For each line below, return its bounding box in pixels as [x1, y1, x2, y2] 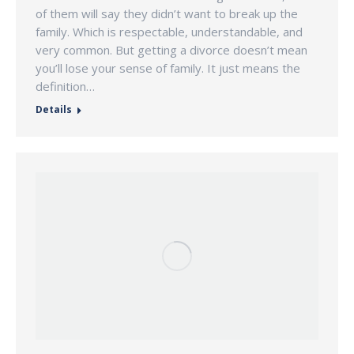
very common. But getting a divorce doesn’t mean [36, 42, 307, 58]
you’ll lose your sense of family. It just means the [36, 60, 300, 77]
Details [36, 103, 72, 117]
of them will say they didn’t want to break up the [36, 6, 298, 22]
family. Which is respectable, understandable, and [36, 24, 303, 40]
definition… [36, 78, 95, 95]
